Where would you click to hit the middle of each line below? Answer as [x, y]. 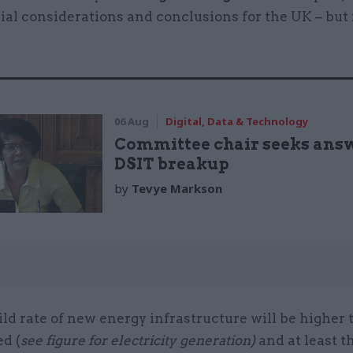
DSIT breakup [172, 164]
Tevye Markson [177, 189]
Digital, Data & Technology [237, 122]
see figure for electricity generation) [139, 340]
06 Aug [132, 122]
